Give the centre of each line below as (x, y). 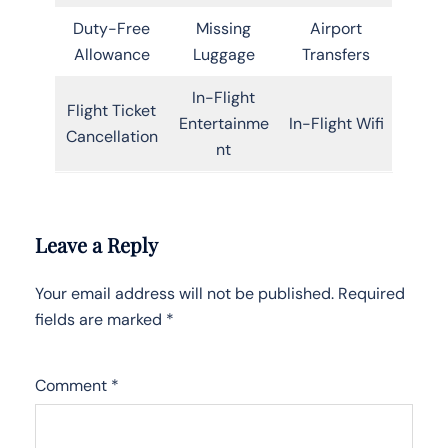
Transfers (336, 54)
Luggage (223, 54)
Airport (336, 28)
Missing (223, 28)
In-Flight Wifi (336, 123)
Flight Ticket (111, 110)
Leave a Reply (96, 244)
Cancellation (111, 136)
